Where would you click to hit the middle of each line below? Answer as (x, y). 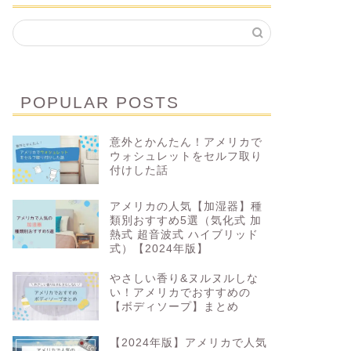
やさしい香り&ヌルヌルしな (184, 278)
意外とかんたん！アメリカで (186, 142)
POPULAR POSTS (100, 102)
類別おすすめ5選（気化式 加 (185, 220)
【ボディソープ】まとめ (174, 306)
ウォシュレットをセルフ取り (186, 156)
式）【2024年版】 (159, 248)
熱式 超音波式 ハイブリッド (184, 234)
